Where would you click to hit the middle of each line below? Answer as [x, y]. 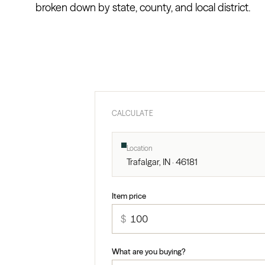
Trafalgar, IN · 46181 [162, 162]
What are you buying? [149, 252]
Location [140, 148]
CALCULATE [133, 114]
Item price [129, 196]
